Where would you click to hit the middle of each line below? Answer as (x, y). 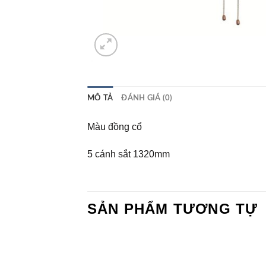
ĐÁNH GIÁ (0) (147, 98)
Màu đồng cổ (115, 126)
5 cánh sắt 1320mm (129, 154)
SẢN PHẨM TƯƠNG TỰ (173, 209)
